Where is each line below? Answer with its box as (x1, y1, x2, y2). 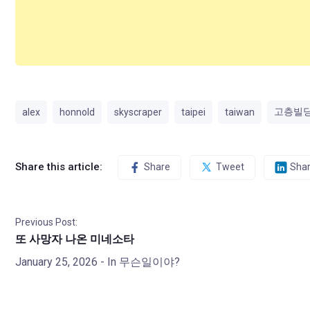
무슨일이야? (119, 255, 180, 268)
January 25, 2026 (15, 255, 98, 268)
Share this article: (15, 161, 102, 174)
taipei (181, 106, 206, 118)
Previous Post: (15, 216, 77, 228)
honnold (60, 106, 95, 118)
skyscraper (114, 106, 162, 118)
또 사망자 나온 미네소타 (15, 232, 134, 246)
